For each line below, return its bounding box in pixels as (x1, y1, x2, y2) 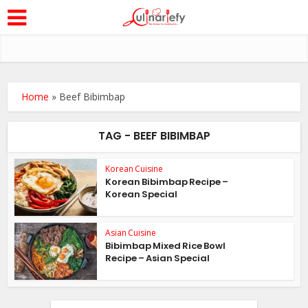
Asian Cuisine (105, 226, 157, 239)
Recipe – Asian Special (105, 251, 210, 265)
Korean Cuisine (105, 163, 164, 175)
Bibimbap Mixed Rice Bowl (105, 239, 226, 252)
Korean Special (105, 188, 178, 201)
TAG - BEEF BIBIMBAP (98, 128, 210, 144)
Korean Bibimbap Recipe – (105, 175, 229, 188)
